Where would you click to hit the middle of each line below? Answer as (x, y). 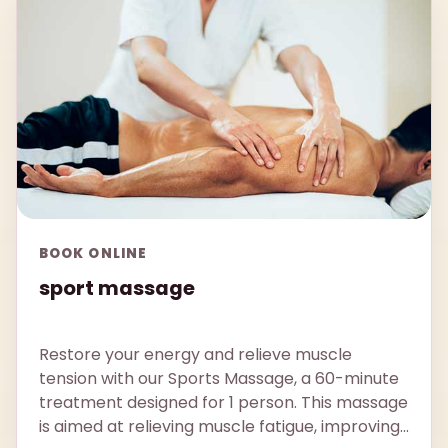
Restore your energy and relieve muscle (195, 355)
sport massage (117, 287)
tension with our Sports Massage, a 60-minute (219, 379)
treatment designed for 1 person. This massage (223, 403)
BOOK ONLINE (93, 253)
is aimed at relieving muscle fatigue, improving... (224, 427)
